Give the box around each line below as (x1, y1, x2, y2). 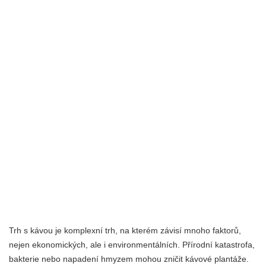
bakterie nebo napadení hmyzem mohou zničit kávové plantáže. (9, 254, 249, 264)
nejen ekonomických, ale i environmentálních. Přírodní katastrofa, (9, 239, 255, 249)
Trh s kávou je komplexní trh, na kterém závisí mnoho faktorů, (9, 225, 241, 235)
